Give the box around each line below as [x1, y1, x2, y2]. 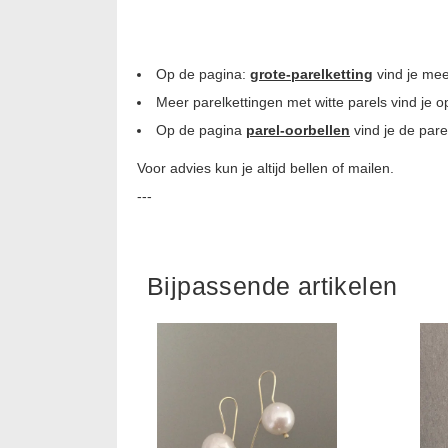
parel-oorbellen [246, 121, 350, 138]
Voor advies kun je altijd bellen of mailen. [137, 159, 394, 176]
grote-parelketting [250, 65, 373, 82]
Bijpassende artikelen [147, 271, 398, 300]
